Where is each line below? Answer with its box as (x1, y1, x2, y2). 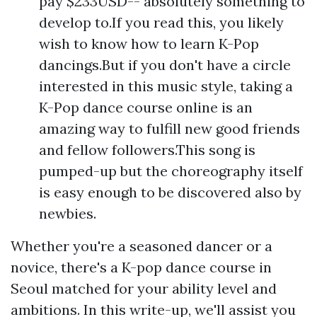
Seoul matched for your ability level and (11, 279, 277, 297)
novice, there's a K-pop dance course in (11, 258, 272, 276)
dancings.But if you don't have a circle (39, 56, 291, 74)
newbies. (39, 204, 96, 222)
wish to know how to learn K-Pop (39, 35, 259, 52)
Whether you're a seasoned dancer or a (11, 237, 272, 255)
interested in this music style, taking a (39, 77, 293, 95)
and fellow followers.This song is (39, 141, 255, 158)
